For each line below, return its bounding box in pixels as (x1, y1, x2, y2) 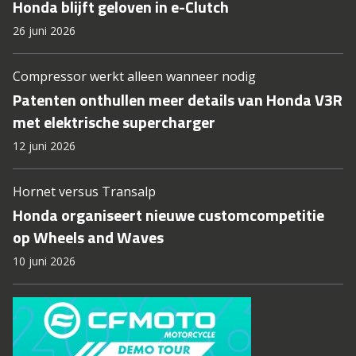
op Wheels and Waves (13, 225, 164, 250)
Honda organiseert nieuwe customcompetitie (13, 203, 324, 227)
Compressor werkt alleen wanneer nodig (13, 68, 256, 85)
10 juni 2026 (13, 253, 75, 269)
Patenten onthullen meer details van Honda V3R (13, 87, 342, 112)
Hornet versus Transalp (13, 183, 156, 200)
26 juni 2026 (13, 23, 75, 38)
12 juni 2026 (13, 138, 75, 153)
